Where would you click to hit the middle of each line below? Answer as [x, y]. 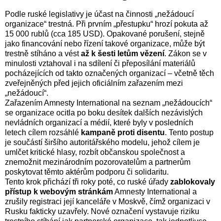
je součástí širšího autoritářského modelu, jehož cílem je [102, 142]
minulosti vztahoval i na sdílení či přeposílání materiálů [100, 63]
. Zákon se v [185, 53]
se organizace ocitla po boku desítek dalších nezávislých [104, 112]
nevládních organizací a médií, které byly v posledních [99, 122]
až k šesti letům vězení [123, 53]
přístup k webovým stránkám [59, 191]
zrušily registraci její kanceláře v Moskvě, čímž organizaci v [108, 201]
